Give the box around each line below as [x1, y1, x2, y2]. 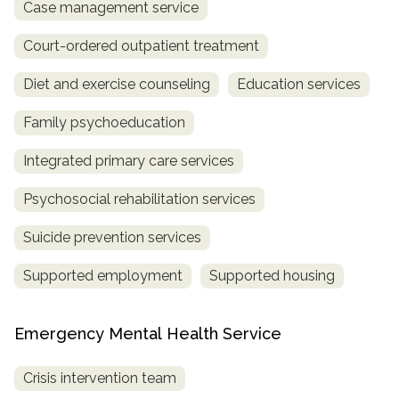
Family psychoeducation [23, 114, 185, 132]
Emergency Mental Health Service [14, 324, 281, 344]
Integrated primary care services [23, 152, 234, 170]
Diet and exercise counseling [23, 76, 210, 94]
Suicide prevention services [23, 229, 201, 247]
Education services [237, 76, 361, 94]
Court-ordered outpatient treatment [23, 37, 259, 55]
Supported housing [209, 267, 335, 285]
